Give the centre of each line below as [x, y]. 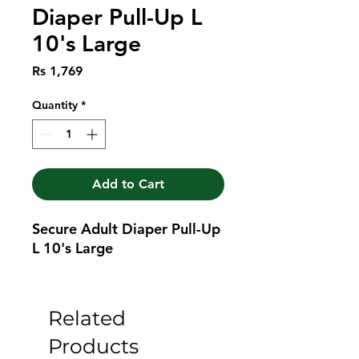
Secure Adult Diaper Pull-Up [126, 228]
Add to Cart [128, 184]
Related [87, 318]
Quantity [55, 105]
